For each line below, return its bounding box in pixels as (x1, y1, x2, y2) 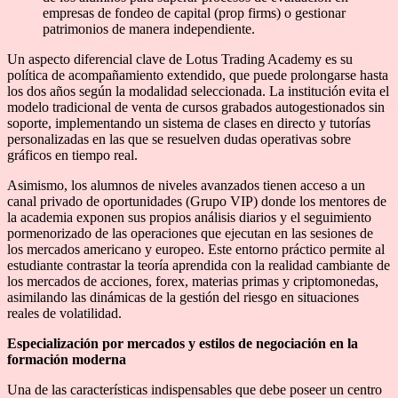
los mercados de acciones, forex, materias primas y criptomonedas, (7, 273, 378, 289)
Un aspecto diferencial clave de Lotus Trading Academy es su (7, 51, 353, 67)
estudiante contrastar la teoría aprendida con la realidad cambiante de (7, 257, 390, 273)
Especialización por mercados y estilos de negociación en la (7, 335, 358, 351)
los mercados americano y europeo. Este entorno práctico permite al (7, 241, 385, 257)
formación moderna (7, 351, 126, 367)
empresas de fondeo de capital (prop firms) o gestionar (43, 4, 346, 20)
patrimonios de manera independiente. (43, 20, 255, 36)
